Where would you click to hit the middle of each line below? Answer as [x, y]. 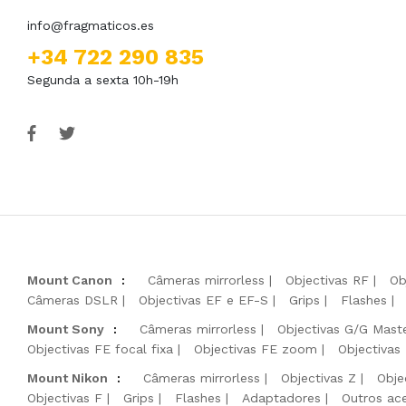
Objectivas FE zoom [256, 348]
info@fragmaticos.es [91, 25]
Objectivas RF [327, 280]
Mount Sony [66, 329]
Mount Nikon [68, 377]
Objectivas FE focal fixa [100, 348]
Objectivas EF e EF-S [203, 300]
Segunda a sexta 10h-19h [103, 79]
